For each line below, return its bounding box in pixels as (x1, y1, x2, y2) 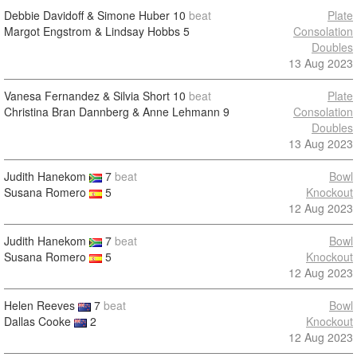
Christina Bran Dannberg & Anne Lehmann (4, 104, 220, 120)
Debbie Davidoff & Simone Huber (4, 7, 170, 23)
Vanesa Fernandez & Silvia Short (4, 88, 170, 104)
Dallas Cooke (4, 313, 71, 329)
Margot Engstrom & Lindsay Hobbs (4, 23, 180, 39)
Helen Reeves (4, 297, 75, 313)
